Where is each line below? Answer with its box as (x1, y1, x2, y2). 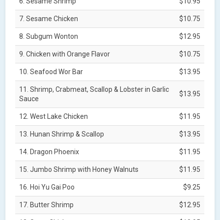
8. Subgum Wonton (19, 32, 79, 40)
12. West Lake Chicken (19, 112, 88, 120)
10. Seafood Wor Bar (19, 67, 83, 76)
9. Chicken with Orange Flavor (19, 50, 110, 58)
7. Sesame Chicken (19, 14, 79, 23)
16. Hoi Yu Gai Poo (19, 183, 75, 191)
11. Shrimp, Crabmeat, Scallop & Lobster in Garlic (19, 85, 169, 93)
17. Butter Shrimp (19, 200, 74, 209)
